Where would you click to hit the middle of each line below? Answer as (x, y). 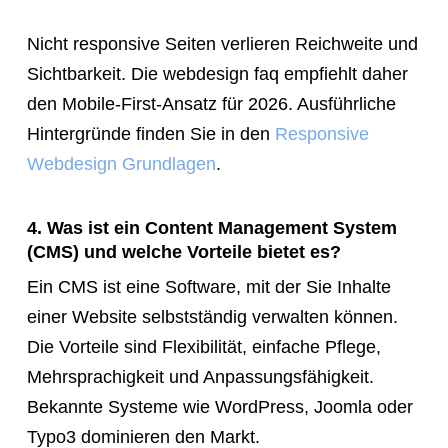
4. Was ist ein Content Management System (211, 227)
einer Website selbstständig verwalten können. (212, 316)
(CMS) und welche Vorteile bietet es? (183, 251)
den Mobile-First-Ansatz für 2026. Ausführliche (211, 103)
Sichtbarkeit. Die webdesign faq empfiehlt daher (217, 73)
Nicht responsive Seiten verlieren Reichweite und (222, 43)
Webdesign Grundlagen (121, 163)
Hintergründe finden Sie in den (150, 133)
